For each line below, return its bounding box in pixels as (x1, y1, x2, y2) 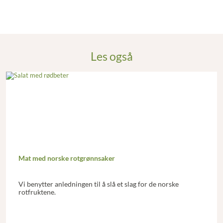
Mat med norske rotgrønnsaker (18, 154, 115, 163)
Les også (90, 49, 133, 63)
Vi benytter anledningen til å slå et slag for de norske (18, 180, 179, 189)
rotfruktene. (18, 188, 56, 197)
